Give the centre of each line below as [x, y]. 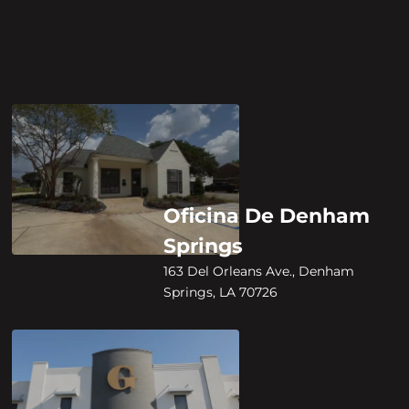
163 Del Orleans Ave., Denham [259, 271]
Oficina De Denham [267, 215]
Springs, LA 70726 [221, 292]
